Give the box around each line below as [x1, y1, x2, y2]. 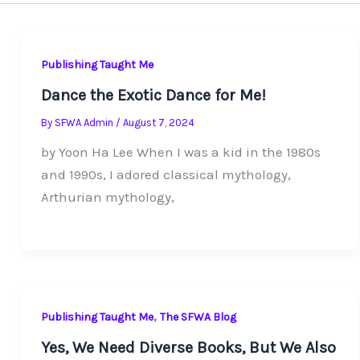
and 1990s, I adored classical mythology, [41, 166, 292, 183]
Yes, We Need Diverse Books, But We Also [41, 338, 337, 358]
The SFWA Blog [160, 309, 237, 324]
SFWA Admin [55, 117, 117, 129]
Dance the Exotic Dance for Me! [41, 86, 267, 105]
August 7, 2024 [123, 117, 195, 129]
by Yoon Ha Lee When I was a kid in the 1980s [41, 144, 321, 161]
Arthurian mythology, [41, 189, 175, 206]
